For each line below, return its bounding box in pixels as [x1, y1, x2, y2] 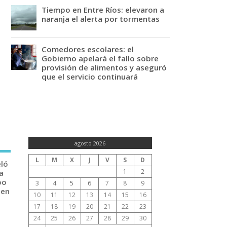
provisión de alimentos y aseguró [42, 62, 167, 72]
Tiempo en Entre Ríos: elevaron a [42, 4, 165, 15]
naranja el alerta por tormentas [42, 13, 160, 24]
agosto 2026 [74, 139, 106, 147]
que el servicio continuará [42, 71, 138, 82]
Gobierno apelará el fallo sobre [42, 53, 159, 63]
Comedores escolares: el [42, 44, 134, 54]
